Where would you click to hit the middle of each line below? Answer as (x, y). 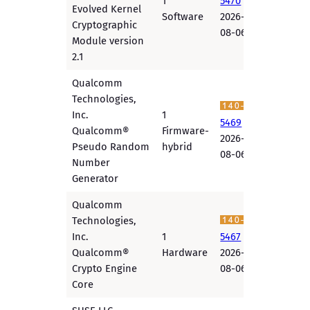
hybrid (177, 147)
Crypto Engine (105, 269)
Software (183, 17)
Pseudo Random (111, 147)
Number (91, 163)
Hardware (185, 253)
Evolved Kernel (107, 9)
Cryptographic (105, 25)
